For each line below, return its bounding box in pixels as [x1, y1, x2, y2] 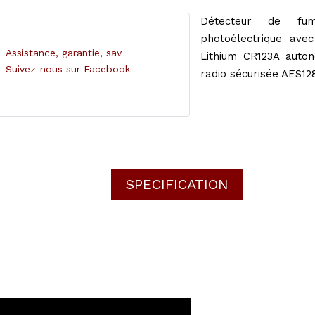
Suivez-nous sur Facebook [5, 63, 130, 75]
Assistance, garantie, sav [5, 47, 122, 58]
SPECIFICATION [126, 176, 229, 193]
